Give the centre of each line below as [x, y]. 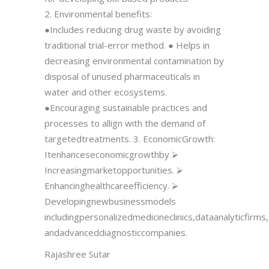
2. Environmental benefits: [98, 14]
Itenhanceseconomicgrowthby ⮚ [111, 154]
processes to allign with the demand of [125, 123]
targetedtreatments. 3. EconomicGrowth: [130, 138]
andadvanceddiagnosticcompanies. [116, 232]
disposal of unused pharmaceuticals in [122, 76]
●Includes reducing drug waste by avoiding [133, 29]
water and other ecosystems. [106, 92]
